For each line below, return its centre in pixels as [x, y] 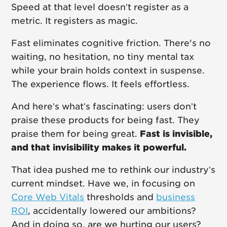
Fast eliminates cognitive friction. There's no [111, 43]
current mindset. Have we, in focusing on [103, 184]
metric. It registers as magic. [75, 21]
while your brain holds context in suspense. [108, 71]
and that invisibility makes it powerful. [99, 148]
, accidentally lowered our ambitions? [112, 211]
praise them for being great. [76, 134]
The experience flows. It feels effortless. [101, 84]
